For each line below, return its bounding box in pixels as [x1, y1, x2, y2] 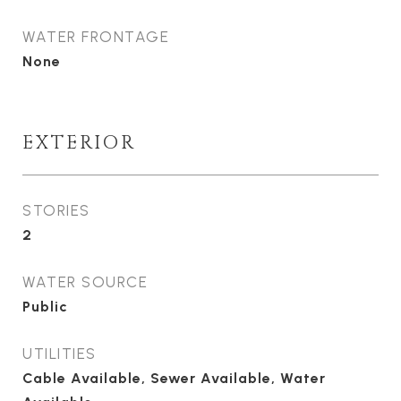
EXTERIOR [22, 131, 136, 156]
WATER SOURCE [22, 273, 148, 291]
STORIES [22, 201, 90, 219]
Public [22, 298, 68, 315]
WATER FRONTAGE [22, 28, 169, 46]
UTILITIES [22, 345, 97, 363]
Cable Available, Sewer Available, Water [22, 370, 326, 387]
